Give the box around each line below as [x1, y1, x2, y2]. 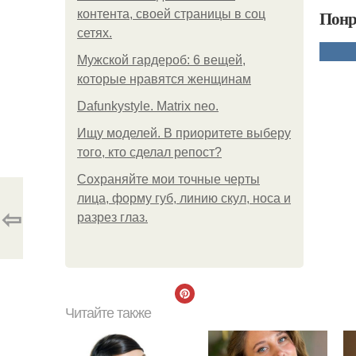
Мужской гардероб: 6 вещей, [77, 53, 246, 67]
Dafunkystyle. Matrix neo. [77, 99, 219, 113]
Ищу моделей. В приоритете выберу [77, 126, 291, 140]
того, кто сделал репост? [77, 145, 222, 159]
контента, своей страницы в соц [77, 7, 265, 21]
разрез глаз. [77, 211, 148, 224]
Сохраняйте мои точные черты [77, 172, 260, 186]
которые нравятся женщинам [77, 72, 251, 86]
